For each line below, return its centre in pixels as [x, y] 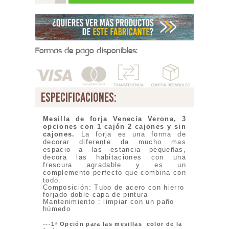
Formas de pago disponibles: [86, 51]
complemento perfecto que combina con [114, 173]
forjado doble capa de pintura [96, 195]
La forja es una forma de [134, 134]
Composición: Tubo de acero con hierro [114, 188]
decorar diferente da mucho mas [114, 142]
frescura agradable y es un [114, 165]
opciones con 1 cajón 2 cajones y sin [114, 127]
